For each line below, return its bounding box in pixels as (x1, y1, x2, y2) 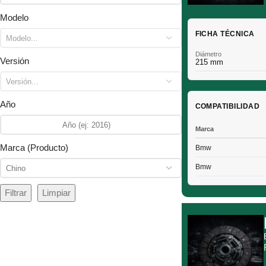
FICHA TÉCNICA (195, 29, 255, 38)
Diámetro (195, 50, 221, 58)
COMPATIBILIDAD (195, 102, 260, 110)
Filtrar (5, 188, 27, 198)
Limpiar (42, 188, 71, 198)
